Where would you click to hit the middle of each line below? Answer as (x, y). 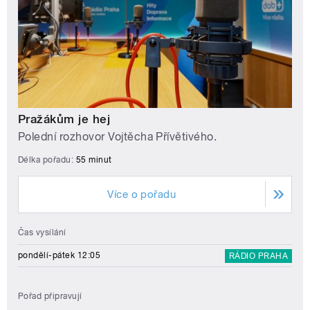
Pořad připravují (50, 296)
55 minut (94, 159)
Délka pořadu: (47, 159)
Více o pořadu (142, 194)
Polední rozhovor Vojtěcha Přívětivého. (118, 136)
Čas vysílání (42, 232)
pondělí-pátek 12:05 (60, 255)
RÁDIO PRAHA (258, 256)
